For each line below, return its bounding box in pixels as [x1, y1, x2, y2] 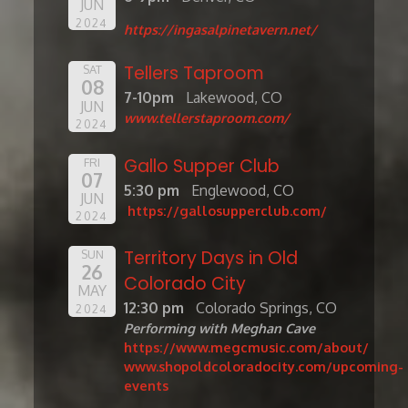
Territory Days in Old [124, 246, 299, 271]
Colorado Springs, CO [196, 299, 337, 318]
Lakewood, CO [186, 88, 282, 107]
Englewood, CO [191, 180, 294, 199]
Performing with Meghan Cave [124, 320, 316, 337]
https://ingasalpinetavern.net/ [124, 21, 318, 38]
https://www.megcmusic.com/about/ [124, 339, 370, 356]
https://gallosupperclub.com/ [127, 201, 328, 219]
